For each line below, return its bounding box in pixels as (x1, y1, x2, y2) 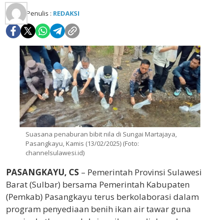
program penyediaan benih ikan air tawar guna (6, 203, 191, 215)
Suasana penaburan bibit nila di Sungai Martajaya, (26, 129, 177, 138)
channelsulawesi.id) (26, 148, 84, 157)
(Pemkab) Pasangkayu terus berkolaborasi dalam (6, 191, 199, 202)
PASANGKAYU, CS (6, 166, 81, 178)
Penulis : (27, 8, 53, 18)
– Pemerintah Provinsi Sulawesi (81, 166, 202, 178)
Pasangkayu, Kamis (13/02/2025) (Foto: (26, 138, 139, 148)
